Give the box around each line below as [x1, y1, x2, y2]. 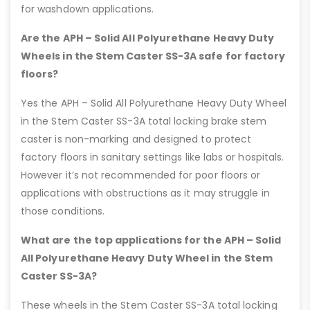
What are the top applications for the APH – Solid [21, 233, 282, 248]
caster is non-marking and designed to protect [21, 132, 252, 147]
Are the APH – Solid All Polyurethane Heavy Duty [21, 31, 275, 46]
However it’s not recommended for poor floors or [21, 168, 261, 183]
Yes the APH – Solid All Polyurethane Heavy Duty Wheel [21, 96, 286, 111]
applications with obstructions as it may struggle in [21, 186, 270, 201]
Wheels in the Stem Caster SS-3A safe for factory [21, 49, 286, 64]
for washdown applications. [21, 2, 154, 17]
